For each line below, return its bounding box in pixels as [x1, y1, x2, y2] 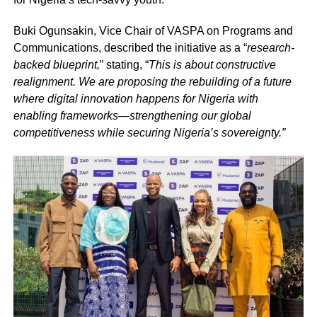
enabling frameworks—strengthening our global [13, 110, 251, 122]
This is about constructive [148, 59, 276, 71]
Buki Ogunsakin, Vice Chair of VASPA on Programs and [13, 25, 293, 38]
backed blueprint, [13, 59, 100, 71]
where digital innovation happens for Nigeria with [13, 93, 258, 105]
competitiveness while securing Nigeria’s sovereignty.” [13, 127, 285, 139]
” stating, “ [99, 59, 149, 71]
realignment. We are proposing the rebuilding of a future [13, 76, 292, 88]
